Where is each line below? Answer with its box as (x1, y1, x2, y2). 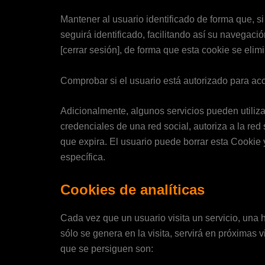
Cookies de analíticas (60, 181, 205, 198)
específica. (60, 152, 105, 163)
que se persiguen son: (60, 243, 153, 254)
